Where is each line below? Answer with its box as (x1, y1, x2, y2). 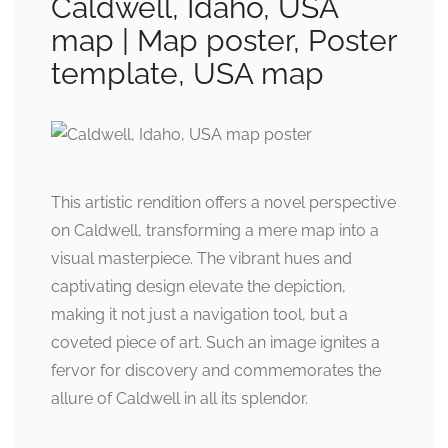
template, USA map (51, 55, 324, 91)
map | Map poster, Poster (51, 22, 397, 58)
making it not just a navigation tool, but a (51, 304, 348, 324)
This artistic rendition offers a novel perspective (51, 192, 396, 212)
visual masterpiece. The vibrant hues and (51, 248, 352, 268)
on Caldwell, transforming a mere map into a (51, 220, 379, 240)
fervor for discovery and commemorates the (51, 360, 381, 380)
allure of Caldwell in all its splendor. (51, 388, 308, 408)
